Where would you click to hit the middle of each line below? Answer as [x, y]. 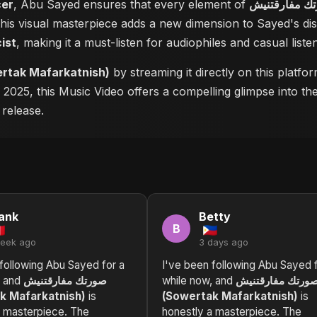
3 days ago [224, 242]
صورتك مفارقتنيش [65, 281]
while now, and [199, 281]
